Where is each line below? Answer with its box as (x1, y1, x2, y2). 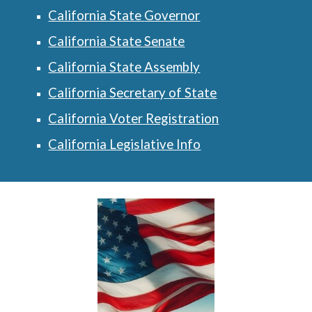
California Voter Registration (48, 111, 219, 126)
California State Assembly (48, 59, 201, 75)
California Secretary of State (48, 85, 217, 100)
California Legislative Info (48, 136, 201, 152)
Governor (144, 8, 201, 23)
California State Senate (48, 33, 185, 49)
